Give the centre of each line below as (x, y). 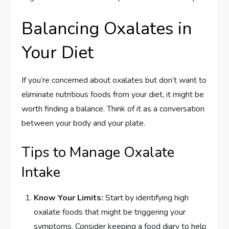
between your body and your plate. (84, 123)
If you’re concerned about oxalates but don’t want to (114, 80)
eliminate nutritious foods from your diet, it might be (113, 94)
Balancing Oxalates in (107, 28)
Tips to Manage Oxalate (98, 152)
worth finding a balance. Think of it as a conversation (113, 109)
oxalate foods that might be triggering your (110, 212)
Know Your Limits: (69, 198)
